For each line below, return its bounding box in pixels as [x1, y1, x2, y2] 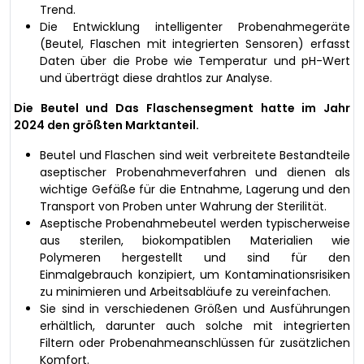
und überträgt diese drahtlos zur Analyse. [40, 69, 272, 86]
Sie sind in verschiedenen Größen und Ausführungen [40, 300, 350, 317]
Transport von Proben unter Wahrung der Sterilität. [40, 197, 327, 214]
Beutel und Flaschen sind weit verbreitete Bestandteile [40, 146, 350, 163]
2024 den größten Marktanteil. [14, 116, 199, 133]
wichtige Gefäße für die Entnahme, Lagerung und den [40, 180, 350, 197]
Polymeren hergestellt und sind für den [40, 249, 350, 266]
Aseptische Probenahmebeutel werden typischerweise [40, 214, 350, 232]
